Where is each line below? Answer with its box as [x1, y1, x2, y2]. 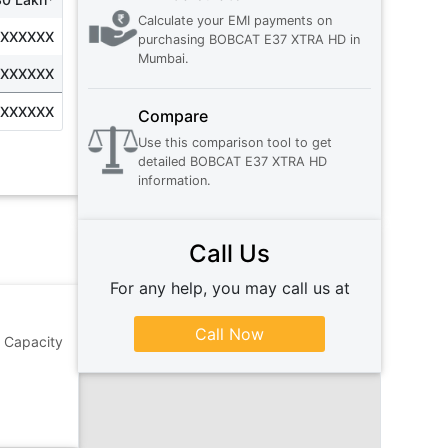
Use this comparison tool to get [138, 135, 333, 151]
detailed [138, 154, 187, 170]
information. [138, 173, 212, 189]
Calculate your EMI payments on [138, 13, 333, 29]
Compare [138, 106, 209, 127]
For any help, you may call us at [109, 278, 350, 299]
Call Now [195, 324, 265, 345]
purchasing [138, 32, 206, 48]
